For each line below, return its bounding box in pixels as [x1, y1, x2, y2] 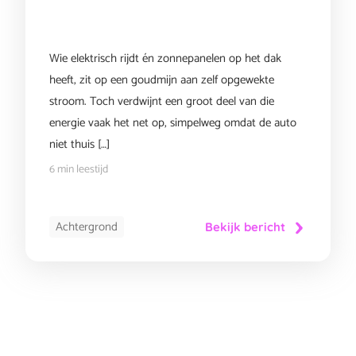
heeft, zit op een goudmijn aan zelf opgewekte [49, 70, 274, 90]
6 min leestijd [49, 161, 108, 179]
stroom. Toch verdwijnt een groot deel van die [49, 91, 274, 111]
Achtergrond [56, 217, 118, 237]
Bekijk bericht [205, 219, 285, 234]
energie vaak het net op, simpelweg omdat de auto [49, 113, 296, 133]
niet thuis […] [49, 134, 110, 154]
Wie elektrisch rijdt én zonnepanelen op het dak [49, 48, 281, 68]
